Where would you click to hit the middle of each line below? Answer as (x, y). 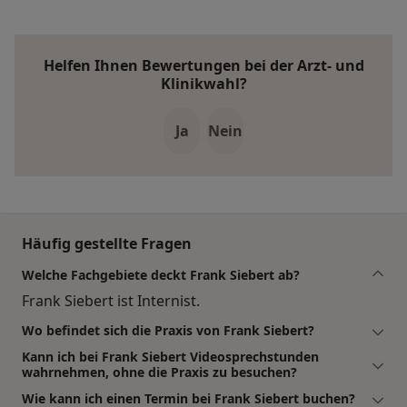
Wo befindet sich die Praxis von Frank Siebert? (168, 331)
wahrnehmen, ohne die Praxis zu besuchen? (159, 372)
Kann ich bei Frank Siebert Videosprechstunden (170, 357)
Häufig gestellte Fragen (107, 244)
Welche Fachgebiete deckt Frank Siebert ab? (161, 275)
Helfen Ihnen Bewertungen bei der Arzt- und (203, 66)
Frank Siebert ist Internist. (111, 301)
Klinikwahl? (203, 84)
